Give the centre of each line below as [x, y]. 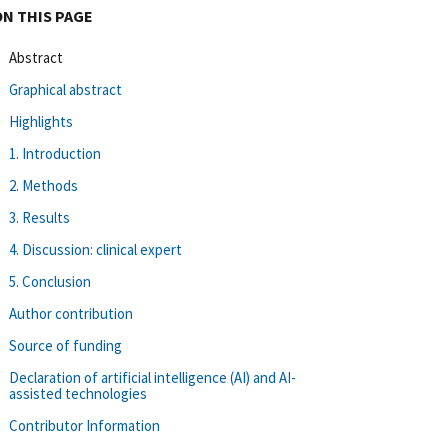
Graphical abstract [65, 89]
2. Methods [43, 185]
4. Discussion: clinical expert [95, 249]
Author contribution [71, 313]
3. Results [39, 217]
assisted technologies [78, 393]
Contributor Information [84, 425]
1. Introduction [55, 153]
